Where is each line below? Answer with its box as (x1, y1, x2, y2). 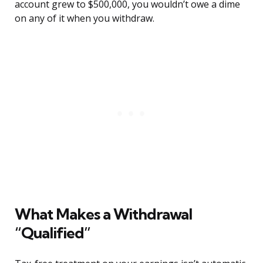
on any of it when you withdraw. (15, 12, 154, 25)
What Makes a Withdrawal (15, 204, 192, 224)
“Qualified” (15, 223, 90, 243)
